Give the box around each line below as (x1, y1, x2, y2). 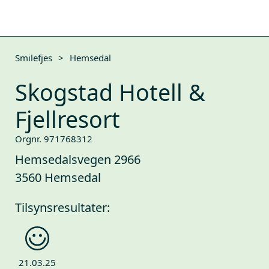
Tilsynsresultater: (15, 199, 110, 216)
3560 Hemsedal (15, 169, 101, 186)
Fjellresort (15, 104, 120, 134)
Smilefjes (15, 52, 52, 64)
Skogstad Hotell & (15, 77, 205, 107)
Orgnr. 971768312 (15, 133, 92, 145)
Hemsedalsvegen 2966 (15, 151, 141, 168)
